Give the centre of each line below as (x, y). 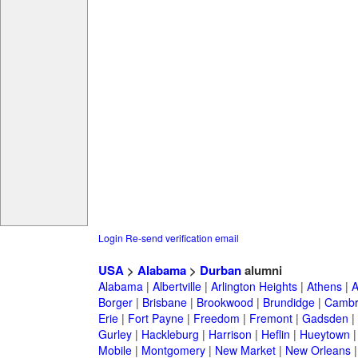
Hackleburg (170, 334)
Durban (220, 270)
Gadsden (325, 318)
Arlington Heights (254, 286)
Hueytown (324, 334)
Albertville (177, 286)
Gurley (115, 334)
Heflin (275, 334)
